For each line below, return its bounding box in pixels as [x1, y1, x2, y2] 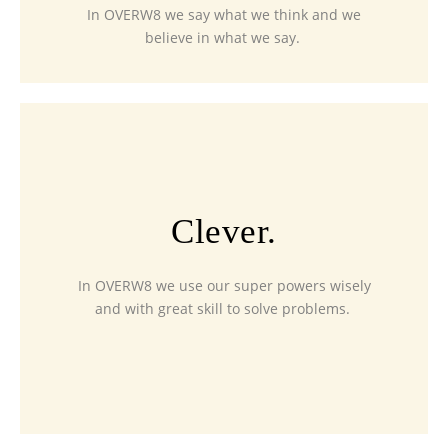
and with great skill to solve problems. [94, 299, 350, 319]
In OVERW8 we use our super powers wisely [77, 276, 371, 296]
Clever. [171, 212, 277, 252]
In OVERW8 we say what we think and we [87, 5, 361, 25]
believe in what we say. [144, 28, 300, 48]
